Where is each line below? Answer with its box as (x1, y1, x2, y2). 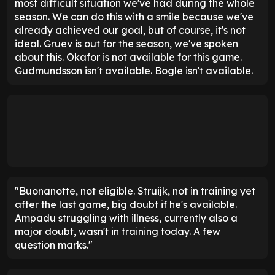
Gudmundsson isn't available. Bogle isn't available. (15, 64, 253, 77)
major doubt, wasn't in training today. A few (15, 225, 220, 238)
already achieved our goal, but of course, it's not (15, 24, 246, 37)
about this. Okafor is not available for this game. (15, 51, 242, 64)
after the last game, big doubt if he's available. (15, 198, 237, 211)
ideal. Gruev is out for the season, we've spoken (15, 37, 238, 50)
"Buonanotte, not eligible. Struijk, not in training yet (15, 185, 255, 198)
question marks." (15, 239, 93, 252)
